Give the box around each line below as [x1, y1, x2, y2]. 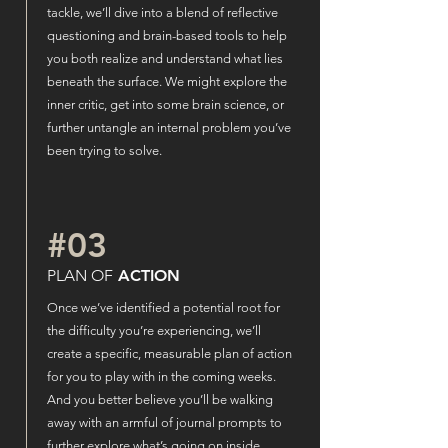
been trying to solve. [47, 143, 162, 158]
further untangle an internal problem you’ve [47, 120, 291, 135]
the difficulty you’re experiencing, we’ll [47, 323, 261, 338]
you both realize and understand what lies [47, 51, 283, 66]
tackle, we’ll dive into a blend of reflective [47, 5, 278, 20]
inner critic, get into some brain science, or [47, 97, 284, 112]
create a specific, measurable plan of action [47, 346, 292, 361]
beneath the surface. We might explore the [47, 74, 287, 89]
